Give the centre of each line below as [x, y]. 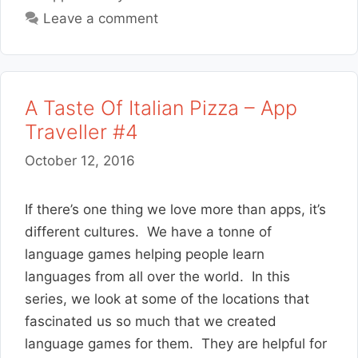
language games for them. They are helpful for [176, 343]
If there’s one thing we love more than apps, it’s [175, 209]
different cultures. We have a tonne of [148, 231]
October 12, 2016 [80, 160]
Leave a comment [101, 18]
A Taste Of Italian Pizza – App [161, 108]
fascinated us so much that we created [151, 321]
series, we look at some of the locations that [167, 298]
